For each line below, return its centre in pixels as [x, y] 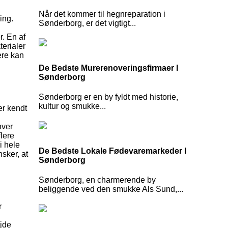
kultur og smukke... [72, 106]
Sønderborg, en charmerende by [97, 180]
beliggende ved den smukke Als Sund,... [111, 189]
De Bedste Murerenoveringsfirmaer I [108, 68]
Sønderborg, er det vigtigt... [87, 23]
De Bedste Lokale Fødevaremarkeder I [112, 151]
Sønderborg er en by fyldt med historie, [108, 97]
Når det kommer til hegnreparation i [102, 14]
